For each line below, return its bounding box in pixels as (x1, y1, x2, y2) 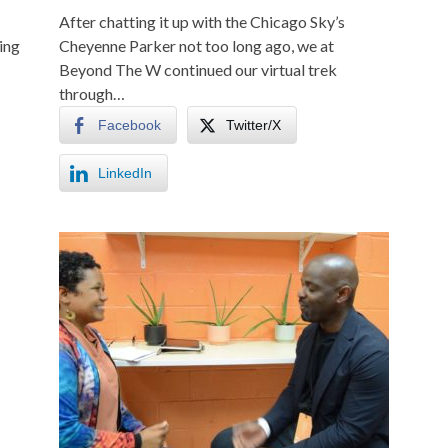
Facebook (98, 117, 161, 133)
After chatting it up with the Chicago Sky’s (59, 12, 345, 31)
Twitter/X (226, 117, 281, 133)
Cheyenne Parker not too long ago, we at (59, 36, 334, 55)
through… (59, 84, 125, 103)
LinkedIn (98, 165, 152, 181)
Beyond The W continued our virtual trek (59, 60, 337, 79)
